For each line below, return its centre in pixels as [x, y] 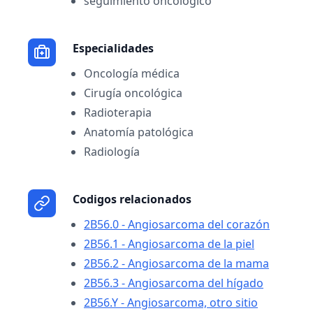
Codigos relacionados [132, 199]
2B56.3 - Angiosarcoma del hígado [174, 283]
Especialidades [113, 48]
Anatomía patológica [139, 132]
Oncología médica [132, 73]
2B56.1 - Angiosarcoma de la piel [169, 244]
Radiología [112, 152]
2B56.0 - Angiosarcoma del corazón [177, 224]
